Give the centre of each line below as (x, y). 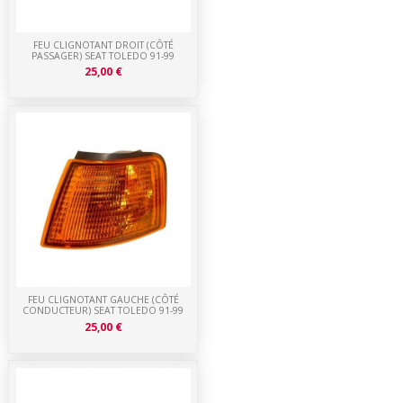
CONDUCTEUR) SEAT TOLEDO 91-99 (103, 310)
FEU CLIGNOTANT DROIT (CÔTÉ (103, 45)
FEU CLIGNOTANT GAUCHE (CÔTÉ (103, 299)
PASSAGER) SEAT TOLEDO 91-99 (103, 55)
